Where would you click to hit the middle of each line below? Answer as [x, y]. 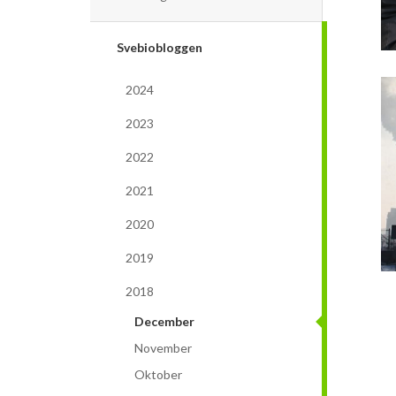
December [164, 321]
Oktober [158, 374]
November [163, 347]
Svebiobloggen [160, 47]
